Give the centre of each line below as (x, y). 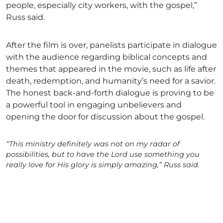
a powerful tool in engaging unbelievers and (94, 105)
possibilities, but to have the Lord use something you (103, 154)
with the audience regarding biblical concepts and (107, 57)
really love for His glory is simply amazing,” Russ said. (103, 165)
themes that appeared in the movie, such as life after (111, 69)
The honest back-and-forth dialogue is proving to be (110, 93)
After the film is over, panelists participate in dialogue (111, 45)
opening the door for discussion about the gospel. (105, 116)
